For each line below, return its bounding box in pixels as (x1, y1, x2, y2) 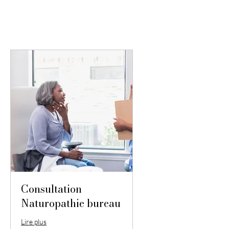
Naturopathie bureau (21, 195, 121, 212)
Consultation (21, 181, 82, 197)
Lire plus (21, 217, 47, 226)
